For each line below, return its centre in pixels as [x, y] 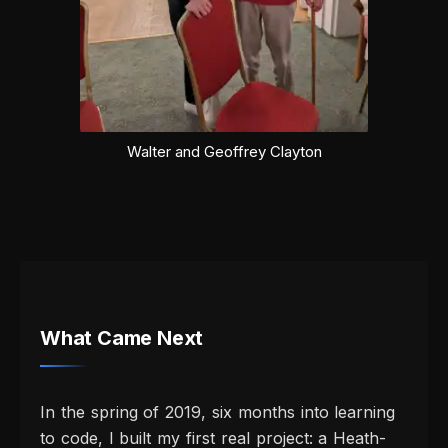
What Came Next [122, 338]
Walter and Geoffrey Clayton [224, 151]
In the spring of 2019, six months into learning [218, 412]
